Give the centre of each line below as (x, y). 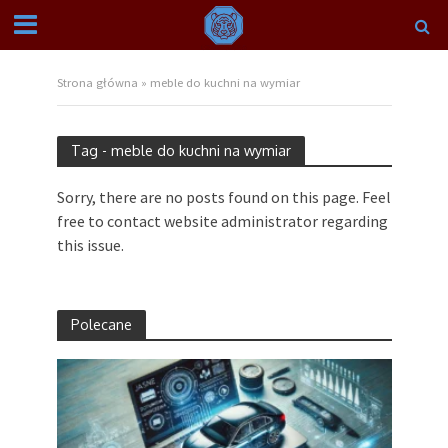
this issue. (90, 245)
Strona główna (97, 82)
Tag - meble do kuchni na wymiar (180, 150)
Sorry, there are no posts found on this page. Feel (223, 197)
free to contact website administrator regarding (222, 221)
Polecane (101, 324)
